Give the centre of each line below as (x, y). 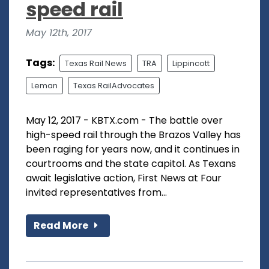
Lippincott (191, 63)
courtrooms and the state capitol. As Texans (131, 163)
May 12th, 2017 (59, 32)
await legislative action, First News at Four (124, 178)
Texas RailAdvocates (114, 85)
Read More (62, 225)
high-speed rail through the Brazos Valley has (133, 134)
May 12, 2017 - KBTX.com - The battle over (124, 120)
